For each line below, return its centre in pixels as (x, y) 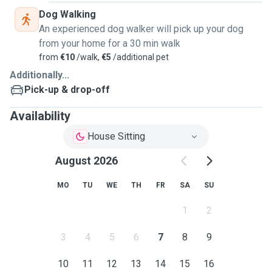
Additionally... (39, 75)
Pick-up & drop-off (67, 90)
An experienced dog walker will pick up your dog (141, 29)
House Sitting (116, 136)
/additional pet (140, 57)
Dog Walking (67, 14)
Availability (40, 116)
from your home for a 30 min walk (110, 43)
